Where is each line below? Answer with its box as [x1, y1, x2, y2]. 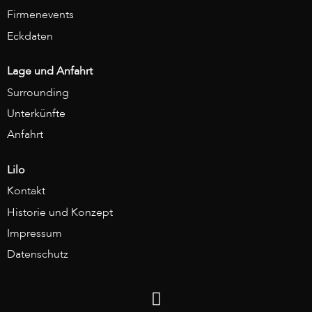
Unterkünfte [7, 105, 65, 121]
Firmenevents [7, 7, 74, 23]
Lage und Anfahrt [7, 63, 93, 79]
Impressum [7, 225, 62, 241]
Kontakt [7, 183, 45, 199]
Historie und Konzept [7, 204, 113, 220]
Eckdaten [7, 28, 53, 44]
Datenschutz [7, 247, 68, 263]
